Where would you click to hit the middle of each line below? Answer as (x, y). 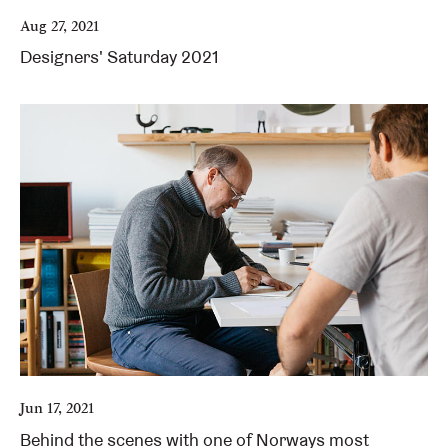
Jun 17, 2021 (57, 408)
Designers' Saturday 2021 (119, 57)
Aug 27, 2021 (59, 25)
